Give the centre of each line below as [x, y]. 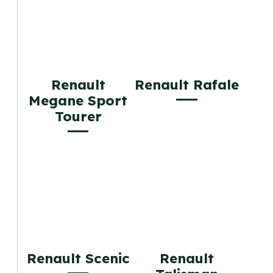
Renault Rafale [186, 84]
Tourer [78, 116]
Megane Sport [78, 100]
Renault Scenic [78, 259]
